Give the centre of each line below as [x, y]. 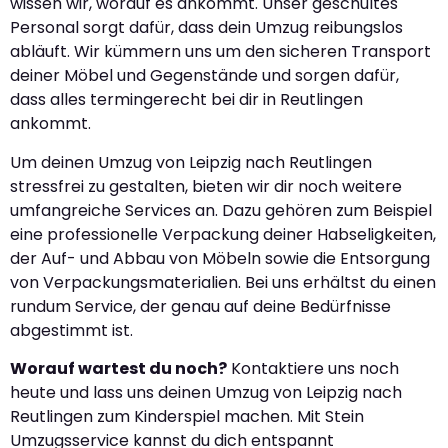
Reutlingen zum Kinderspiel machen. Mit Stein [187, 416]
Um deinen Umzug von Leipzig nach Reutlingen [191, 162]
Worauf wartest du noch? [118, 368]
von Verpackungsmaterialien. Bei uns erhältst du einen [223, 282]
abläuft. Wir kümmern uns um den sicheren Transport [220, 52]
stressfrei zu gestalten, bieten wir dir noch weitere [206, 186]
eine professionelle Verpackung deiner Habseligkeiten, [223, 234]
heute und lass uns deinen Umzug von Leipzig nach [206, 392]
